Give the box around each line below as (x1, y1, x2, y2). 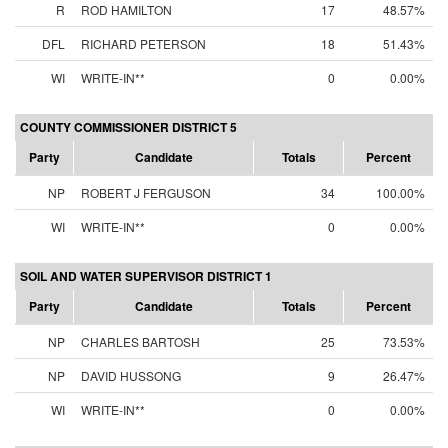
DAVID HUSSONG (81, 367, 181, 384)
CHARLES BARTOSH (81, 333, 200, 350)
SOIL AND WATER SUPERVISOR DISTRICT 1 (20, 267, 272, 285)
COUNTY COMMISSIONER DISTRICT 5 (20, 118, 237, 136)
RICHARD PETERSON (81, 35, 206, 52)
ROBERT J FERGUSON (81, 184, 211, 201)
